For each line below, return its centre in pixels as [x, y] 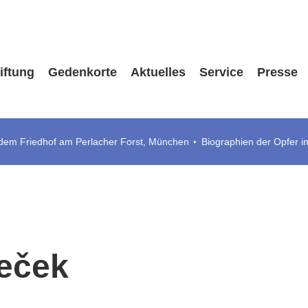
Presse [277, 72]
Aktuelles [158, 72]
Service [221, 72]
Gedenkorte [82, 72]
